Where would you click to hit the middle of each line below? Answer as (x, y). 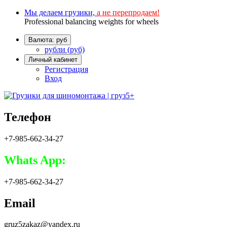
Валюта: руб (48, 40)
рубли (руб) (65, 49)
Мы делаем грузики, (61, 12)
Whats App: (35, 160)
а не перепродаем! (128, 12)
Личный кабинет (53, 60)
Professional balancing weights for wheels (91, 22)
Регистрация (66, 69)
